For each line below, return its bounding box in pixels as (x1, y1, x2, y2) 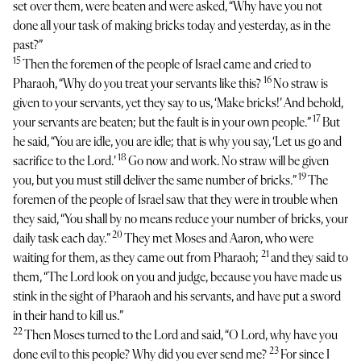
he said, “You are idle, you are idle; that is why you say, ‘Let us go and (13, 136, 342, 149)
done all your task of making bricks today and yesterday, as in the (13, 20, 330, 33)
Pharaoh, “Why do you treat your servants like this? (13, 78, 263, 91)
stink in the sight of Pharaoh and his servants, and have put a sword (13, 291, 341, 304)
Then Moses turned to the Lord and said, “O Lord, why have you (24, 330, 338, 342)
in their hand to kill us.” (13, 310, 123, 323)
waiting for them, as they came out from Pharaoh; (13, 252, 261, 265)
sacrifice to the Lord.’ (13, 156, 118, 168)
